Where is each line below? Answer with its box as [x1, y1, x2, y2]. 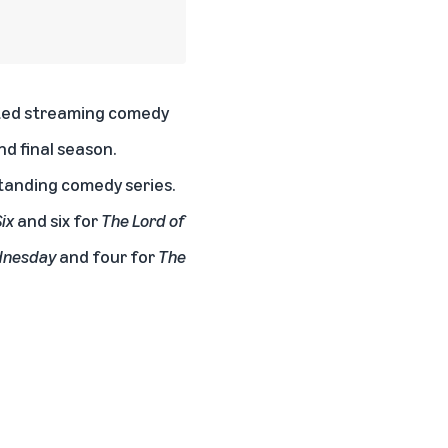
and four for [59, 244, 158, 267]
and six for [14, 208, 101, 231]
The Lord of [101, 208, 184, 231]
